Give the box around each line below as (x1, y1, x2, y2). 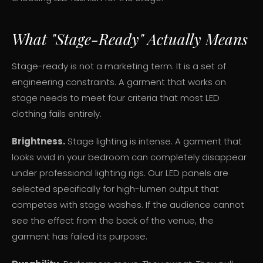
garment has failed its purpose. (12, 230, 147, 243)
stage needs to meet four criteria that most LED (12, 92, 220, 104)
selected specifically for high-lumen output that (12, 183, 219, 195)
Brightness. (12, 135, 65, 148)
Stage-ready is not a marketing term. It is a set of (12, 60, 226, 73)
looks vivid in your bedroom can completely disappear (12, 151, 247, 164)
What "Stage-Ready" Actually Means (12, 29, 248, 50)
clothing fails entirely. (12, 107, 102, 120)
